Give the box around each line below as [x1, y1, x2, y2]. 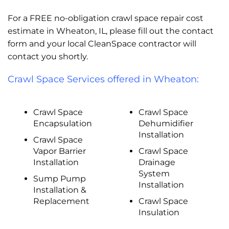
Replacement [33, 196, 89, 206]
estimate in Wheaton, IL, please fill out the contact [8, 26, 214, 36]
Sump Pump [33, 173, 86, 184]
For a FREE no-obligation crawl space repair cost [8, 13, 203, 23]
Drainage [138, 157, 175, 167]
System [138, 168, 170, 178]
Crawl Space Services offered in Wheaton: [8, 73, 199, 85]
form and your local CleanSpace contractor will [8, 38, 196, 49]
